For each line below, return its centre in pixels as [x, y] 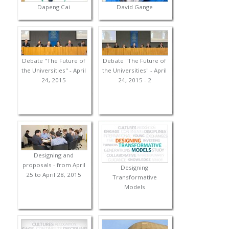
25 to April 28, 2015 [54, 175]
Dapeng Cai [54, 7]
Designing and [54, 155]
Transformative [134, 177]
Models [134, 187]
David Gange [134, 7]
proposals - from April [54, 165]
